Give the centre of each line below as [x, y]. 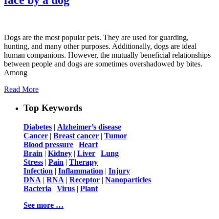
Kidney [60, 153]
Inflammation [81, 171]
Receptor [85, 180]
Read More [21, 89]
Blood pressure [48, 145]
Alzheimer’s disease [89, 127]
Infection [38, 171]
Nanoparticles [128, 180]
